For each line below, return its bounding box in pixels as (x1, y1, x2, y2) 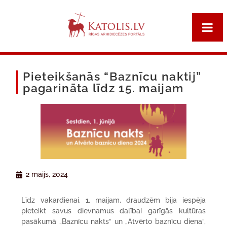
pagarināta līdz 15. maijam (23, 81, 184, 95)
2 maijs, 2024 (26, 170, 68, 179)
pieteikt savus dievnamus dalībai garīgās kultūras (21, 207, 206, 215)
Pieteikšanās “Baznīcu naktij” (23, 69, 202, 83)
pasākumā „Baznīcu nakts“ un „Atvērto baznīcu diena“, (21, 217, 206, 226)
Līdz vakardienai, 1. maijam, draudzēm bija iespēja (21, 196, 206, 205)
